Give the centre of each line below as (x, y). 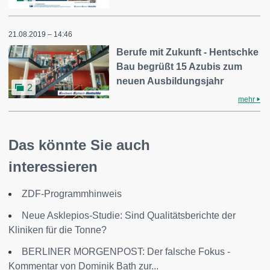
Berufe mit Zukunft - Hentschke (188, 52)
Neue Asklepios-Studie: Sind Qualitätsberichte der (129, 216)
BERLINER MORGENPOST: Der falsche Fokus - (126, 252)
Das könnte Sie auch (79, 145)
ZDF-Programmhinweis (72, 194)
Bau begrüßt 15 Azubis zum (180, 67)
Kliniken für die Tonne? (58, 230)
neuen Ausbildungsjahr (170, 81)
